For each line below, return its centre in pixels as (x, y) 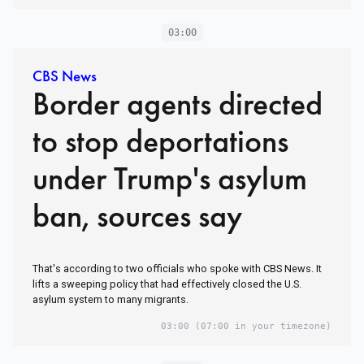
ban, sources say (137, 216)
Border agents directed (178, 104)
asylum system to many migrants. (110, 300)
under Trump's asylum (170, 179)
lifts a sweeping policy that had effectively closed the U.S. (167, 284)
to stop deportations (160, 141)
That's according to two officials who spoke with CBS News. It (177, 269)
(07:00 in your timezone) (260, 327)
